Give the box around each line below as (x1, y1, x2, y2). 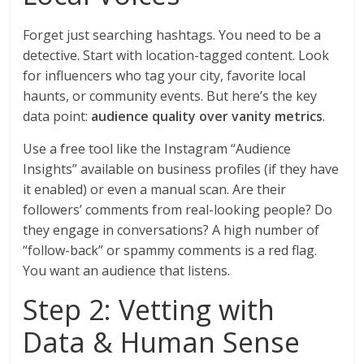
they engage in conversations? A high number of (23, 221, 320, 240)
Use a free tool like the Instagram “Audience (23, 140, 292, 158)
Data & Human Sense (23, 323, 301, 362)
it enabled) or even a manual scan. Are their (23, 180, 287, 199)
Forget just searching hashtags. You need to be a (23, 26, 322, 45)
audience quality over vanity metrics (91, 107, 323, 126)
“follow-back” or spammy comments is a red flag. (23, 241, 318, 260)
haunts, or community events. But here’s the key (23, 87, 318, 106)
